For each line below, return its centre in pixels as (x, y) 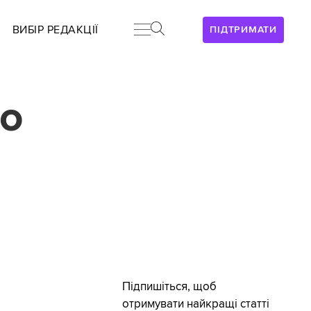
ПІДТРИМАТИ (243, 30)
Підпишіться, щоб (169, 287)
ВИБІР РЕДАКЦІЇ (55, 30)
